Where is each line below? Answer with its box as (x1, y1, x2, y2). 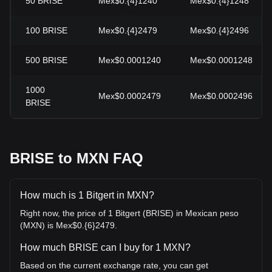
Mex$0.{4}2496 (190, 25, 249, 35)
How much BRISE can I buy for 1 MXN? (20, 242, 191, 253)
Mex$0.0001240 (98, 55, 161, 65)
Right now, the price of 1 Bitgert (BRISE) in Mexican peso (20, 208, 239, 218)
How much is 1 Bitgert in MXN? (20, 190, 154, 200)
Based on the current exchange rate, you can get (20, 260, 208, 270)
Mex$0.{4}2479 (98, 25, 157, 35)
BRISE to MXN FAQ (10, 150, 143, 166)
